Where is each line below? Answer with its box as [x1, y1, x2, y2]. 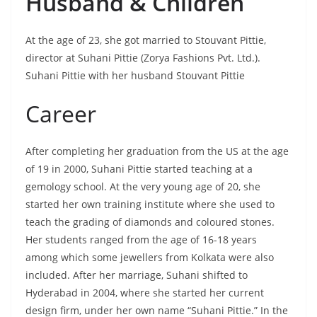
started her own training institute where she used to [25, 197, 275, 211]
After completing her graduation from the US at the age [25, 144, 289, 158]
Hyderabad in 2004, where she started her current [25, 286, 264, 299]
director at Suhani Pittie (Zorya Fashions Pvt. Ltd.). [25, 51, 260, 64]
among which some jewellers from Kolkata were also [25, 250, 274, 264]
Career [25, 98, 96, 129]
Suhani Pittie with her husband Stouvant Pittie [25, 69, 245, 82]
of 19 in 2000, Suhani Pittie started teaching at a [25, 162, 253, 175]
